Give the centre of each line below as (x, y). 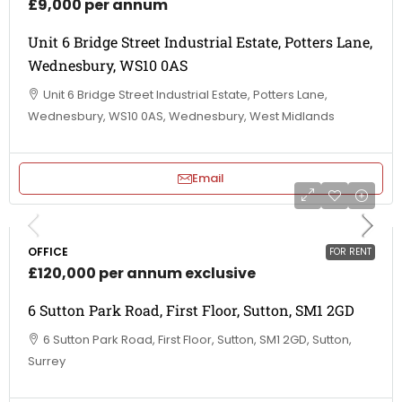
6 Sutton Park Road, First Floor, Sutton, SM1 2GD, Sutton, (197, 339)
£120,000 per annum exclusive (142, 273)
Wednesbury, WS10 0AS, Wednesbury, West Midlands (181, 116)
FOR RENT (350, 251)
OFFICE (48, 251)
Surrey (47, 361)
